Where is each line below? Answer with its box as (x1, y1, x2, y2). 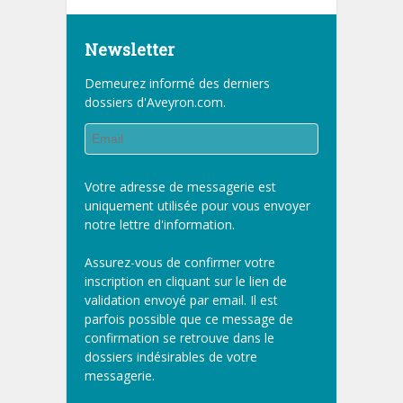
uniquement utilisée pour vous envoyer (85, 196, 310, 214)
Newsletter (85, 38, 175, 60)
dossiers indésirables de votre (85, 347, 257, 365)
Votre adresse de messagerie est (85, 177, 276, 195)
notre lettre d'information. (85, 215, 235, 233)
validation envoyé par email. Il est (85, 291, 278, 309)
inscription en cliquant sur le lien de (85, 272, 287, 290)
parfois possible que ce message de (85, 309, 293, 327)
